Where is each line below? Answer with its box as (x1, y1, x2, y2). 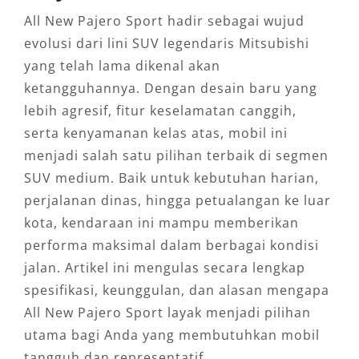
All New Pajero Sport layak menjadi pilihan (23, 304, 311, 322)
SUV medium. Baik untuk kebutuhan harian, (23, 169, 319, 188)
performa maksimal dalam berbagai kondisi (23, 236, 319, 255)
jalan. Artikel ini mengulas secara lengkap (23, 259, 305, 277)
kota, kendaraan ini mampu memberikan (23, 214, 299, 232)
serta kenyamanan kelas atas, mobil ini (23, 124, 288, 143)
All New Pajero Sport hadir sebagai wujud (23, 12, 305, 30)
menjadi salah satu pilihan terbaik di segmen (23, 147, 329, 165)
